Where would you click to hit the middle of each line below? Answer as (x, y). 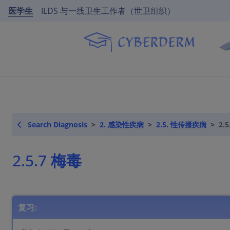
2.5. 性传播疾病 (181, 124)
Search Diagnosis (57, 124)
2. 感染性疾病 (122, 124)
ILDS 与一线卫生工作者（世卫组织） (108, 11)
